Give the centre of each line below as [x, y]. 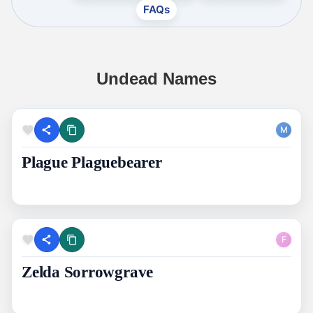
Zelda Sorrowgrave [88, 272]
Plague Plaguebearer [92, 163]
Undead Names [156, 78]
